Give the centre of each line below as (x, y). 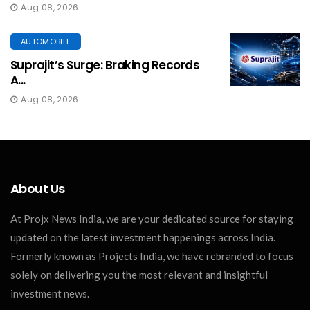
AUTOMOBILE (46, 42)
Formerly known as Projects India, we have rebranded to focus (152, 256)
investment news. (50, 294)
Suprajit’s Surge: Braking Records (105, 65)
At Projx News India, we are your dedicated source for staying (152, 219)
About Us (38, 189)
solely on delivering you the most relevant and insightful (139, 275)
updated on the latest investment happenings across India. (143, 238)
